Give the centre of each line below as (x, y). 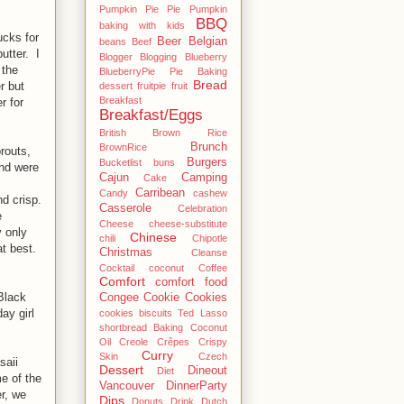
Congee (119, 297)
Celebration (202, 208)
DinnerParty (196, 386)
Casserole (125, 208)
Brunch (208, 147)
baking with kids (142, 25)
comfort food (191, 282)
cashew (210, 193)
